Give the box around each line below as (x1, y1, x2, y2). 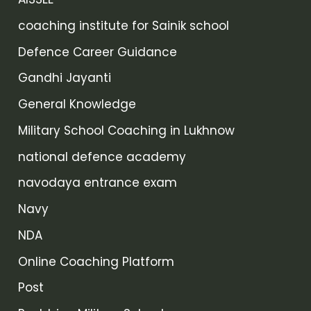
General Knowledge (18, 96, 137, 113)
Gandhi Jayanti (18, 69, 112, 87)
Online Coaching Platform (18, 253, 175, 270)
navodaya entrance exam (18, 174, 178, 192)
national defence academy (18, 148, 187, 165)
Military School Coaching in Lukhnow (18, 121, 235, 139)
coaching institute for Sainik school (18, 17, 230, 34)
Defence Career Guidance (18, 43, 178, 60)
